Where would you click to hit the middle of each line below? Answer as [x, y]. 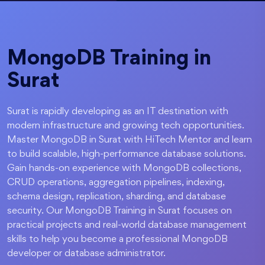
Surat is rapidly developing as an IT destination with [118, 112]
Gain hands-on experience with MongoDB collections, [124, 169]
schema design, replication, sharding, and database [117, 197]
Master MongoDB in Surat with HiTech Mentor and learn [130, 140]
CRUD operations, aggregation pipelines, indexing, [116, 183]
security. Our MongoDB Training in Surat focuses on [119, 211]
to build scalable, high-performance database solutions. [127, 154]
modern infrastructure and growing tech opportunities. [126, 126]
